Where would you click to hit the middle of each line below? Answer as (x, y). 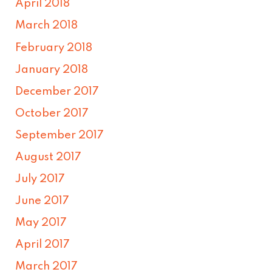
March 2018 (47, 26)
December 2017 (57, 91)
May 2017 (41, 223)
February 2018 (54, 48)
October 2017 (52, 113)
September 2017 (60, 135)
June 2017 (42, 201)
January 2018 (52, 70)
